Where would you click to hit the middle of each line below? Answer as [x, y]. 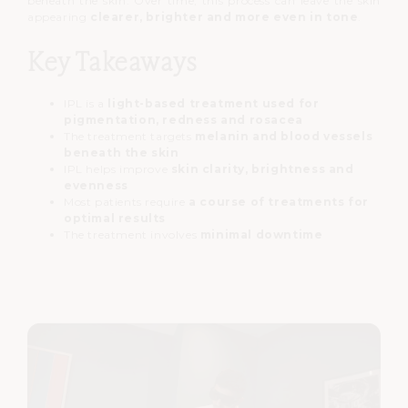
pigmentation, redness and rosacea [184, 119]
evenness [96, 185]
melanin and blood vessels [284, 136]
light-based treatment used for [214, 103]
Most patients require [127, 201]
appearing [59, 17]
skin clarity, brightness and [262, 168]
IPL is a [86, 103]
